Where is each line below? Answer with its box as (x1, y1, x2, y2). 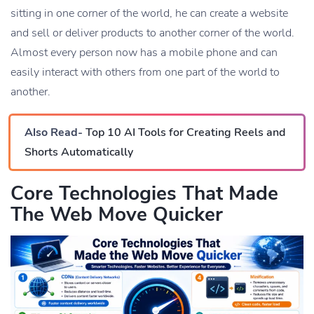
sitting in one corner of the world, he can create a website (11, 5, 288, 21)
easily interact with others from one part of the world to (11, 64, 280, 80)
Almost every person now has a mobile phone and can (11, 44, 278, 60)
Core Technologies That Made (11, 179, 278, 207)
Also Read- (25, 124, 83, 140)
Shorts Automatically (25, 144, 133, 160)
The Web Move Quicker (11, 200, 223, 228)
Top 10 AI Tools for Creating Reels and (86, 124, 285, 140)
